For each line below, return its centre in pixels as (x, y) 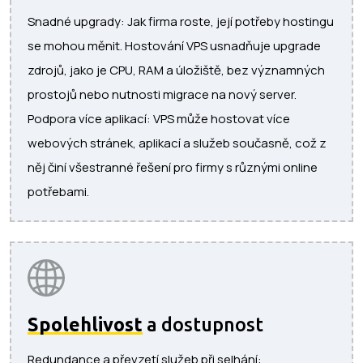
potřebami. (58, 191)
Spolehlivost (85, 324)
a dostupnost (203, 324)
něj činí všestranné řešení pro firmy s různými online (173, 167)
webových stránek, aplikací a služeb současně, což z (177, 143)
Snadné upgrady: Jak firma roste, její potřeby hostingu (181, 21)
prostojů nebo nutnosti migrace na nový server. (162, 94)
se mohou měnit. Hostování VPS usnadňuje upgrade (174, 45)
